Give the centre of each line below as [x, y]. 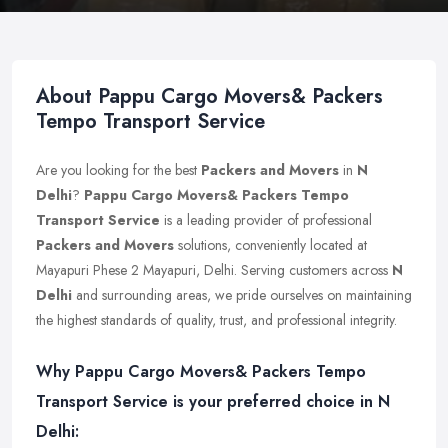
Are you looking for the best [118, 170]
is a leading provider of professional [266, 220]
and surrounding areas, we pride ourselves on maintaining [242, 295]
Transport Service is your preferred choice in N [213, 401]
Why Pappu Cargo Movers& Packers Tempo [201, 371]
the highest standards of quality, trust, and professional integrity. [216, 320]
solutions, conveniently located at [270, 245]
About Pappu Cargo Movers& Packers [209, 96]
